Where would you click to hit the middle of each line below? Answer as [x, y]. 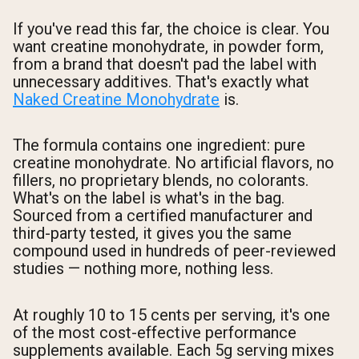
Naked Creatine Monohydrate [116, 100]
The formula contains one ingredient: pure [159, 145]
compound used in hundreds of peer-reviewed [174, 251]
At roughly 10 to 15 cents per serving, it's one [171, 315]
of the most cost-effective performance [155, 332]
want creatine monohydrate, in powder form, [168, 47]
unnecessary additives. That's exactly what [161, 82]
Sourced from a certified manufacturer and [163, 216]
